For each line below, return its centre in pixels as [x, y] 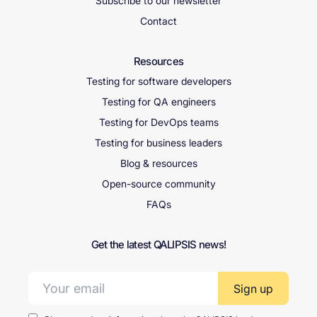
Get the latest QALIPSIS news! [158, 245]
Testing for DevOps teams [158, 122]
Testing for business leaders [158, 143]
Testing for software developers [158, 81]
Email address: [60, 279]
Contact [158, 21]
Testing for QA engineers [158, 102]
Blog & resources [158, 163]
